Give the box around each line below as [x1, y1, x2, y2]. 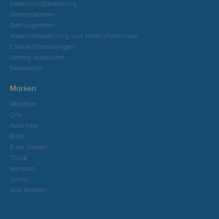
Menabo [10, 165, 35, 173]
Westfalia [10, 101, 37, 108]
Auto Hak [10, 122, 38, 130]
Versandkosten [10, 11, 54, 19]
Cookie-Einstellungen [10, 44, 74, 51]
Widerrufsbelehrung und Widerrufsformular [10, 33, 137, 40]
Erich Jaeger [10, 144, 47, 151]
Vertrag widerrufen [10, 54, 65, 62]
